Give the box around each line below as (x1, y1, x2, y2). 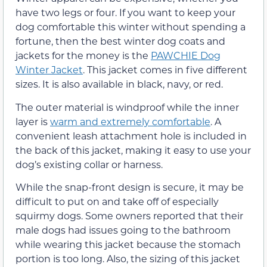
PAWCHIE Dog (151, 49, 221, 62)
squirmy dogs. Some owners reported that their (15, 209, 243, 222)
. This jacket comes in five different (83, 63, 247, 76)
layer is (15, 114, 50, 128)
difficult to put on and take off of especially (15, 195, 219, 208)
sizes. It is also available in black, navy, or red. (15, 77, 223, 91)
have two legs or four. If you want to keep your (15, 6, 235, 19)
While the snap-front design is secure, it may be (15, 181, 244, 194)
